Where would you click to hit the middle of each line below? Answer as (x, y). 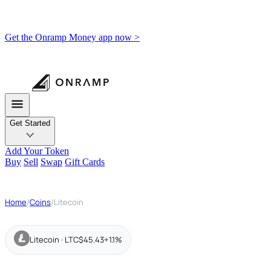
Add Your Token (37, 151)
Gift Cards (85, 162)
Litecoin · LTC (54, 240)
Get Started (30, 123)
